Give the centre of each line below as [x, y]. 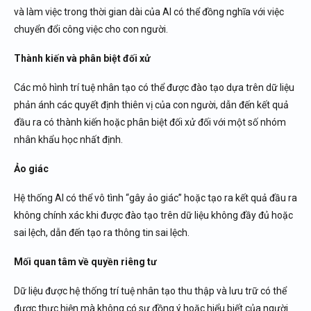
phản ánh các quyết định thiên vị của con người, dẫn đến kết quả [151, 105]
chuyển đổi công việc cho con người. [91, 29]
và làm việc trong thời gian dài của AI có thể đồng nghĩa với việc [149, 12]
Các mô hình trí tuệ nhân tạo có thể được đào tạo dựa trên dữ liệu [154, 87]
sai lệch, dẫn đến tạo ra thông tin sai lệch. [102, 233]
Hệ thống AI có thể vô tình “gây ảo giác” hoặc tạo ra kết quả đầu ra [155, 198]
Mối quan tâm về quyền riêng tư [85, 262]
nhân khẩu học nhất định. [68, 140]
